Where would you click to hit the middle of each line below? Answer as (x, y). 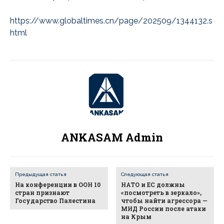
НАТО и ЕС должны (153, 184)
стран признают (42, 192)
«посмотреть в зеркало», (161, 192)
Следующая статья (145, 174)
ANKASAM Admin (112, 137)
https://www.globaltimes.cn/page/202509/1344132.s (111, 20)
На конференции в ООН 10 (58, 184)
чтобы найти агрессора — (164, 200)
